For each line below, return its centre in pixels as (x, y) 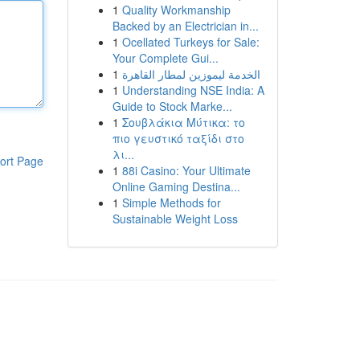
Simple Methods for (171, 202)
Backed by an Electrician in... (185, 26)
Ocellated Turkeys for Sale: (190, 42)
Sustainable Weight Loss (175, 219)
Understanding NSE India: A (193, 90)
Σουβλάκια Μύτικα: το (183, 122)
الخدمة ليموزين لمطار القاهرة (191, 74)
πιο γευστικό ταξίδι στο (178, 138)
